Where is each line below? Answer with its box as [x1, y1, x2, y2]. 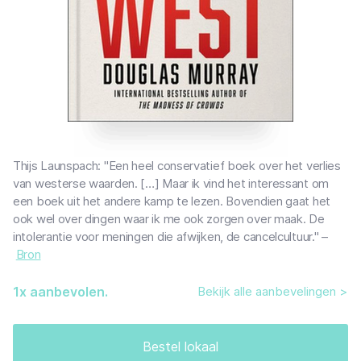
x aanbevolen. [19, 283, 108, 300]
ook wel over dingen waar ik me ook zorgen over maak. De [13, 210, 325, 226]
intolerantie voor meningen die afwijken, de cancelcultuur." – [13, 228, 328, 244]
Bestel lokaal [143, 338, 218, 355]
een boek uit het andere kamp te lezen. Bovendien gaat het [13, 193, 330, 209]
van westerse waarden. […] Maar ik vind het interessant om [13, 175, 329, 191]
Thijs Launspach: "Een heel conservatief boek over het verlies [13, 157, 341, 173]
